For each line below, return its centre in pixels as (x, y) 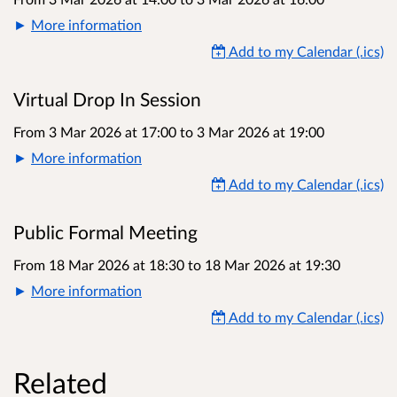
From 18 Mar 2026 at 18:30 (101, 265)
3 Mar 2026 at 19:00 (259, 132)
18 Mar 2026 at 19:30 (271, 265)
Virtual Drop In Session (107, 100)
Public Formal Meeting (105, 233)
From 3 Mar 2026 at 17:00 (97, 132)
